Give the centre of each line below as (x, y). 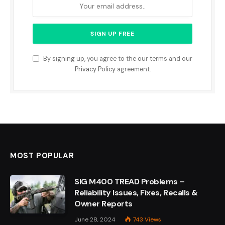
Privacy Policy (95, 69)
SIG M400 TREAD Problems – (130, 181)
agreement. (133, 69)
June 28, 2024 (95, 219)
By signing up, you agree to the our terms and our (117, 59)
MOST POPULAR (42, 155)
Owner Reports (103, 203)
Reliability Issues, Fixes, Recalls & (136, 192)
